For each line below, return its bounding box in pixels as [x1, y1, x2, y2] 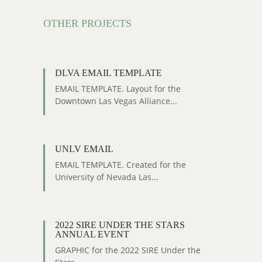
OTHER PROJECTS [43, 18, 132, 29]
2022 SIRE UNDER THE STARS [55, 220, 185, 230]
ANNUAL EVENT [55, 229, 129, 239]
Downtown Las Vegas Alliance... [55, 95, 177, 106]
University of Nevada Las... [55, 171, 158, 182]
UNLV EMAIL [55, 144, 113, 154]
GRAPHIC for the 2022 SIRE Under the [55, 244, 201, 256]
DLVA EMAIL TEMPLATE [55, 68, 162, 78]
